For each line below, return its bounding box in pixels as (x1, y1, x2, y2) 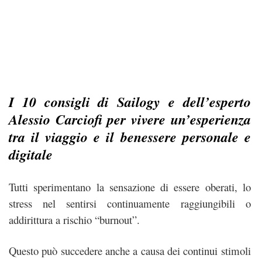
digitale (9, 144, 53, 164)
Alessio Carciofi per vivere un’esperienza (9, 109, 251, 129)
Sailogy (117, 92, 161, 112)
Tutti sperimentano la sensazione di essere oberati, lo (9, 179, 251, 194)
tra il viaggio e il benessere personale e (9, 127, 251, 147)
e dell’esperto (160, 92, 251, 112)
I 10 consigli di (9, 92, 118, 112)
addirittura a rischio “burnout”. (9, 212, 140, 227)
